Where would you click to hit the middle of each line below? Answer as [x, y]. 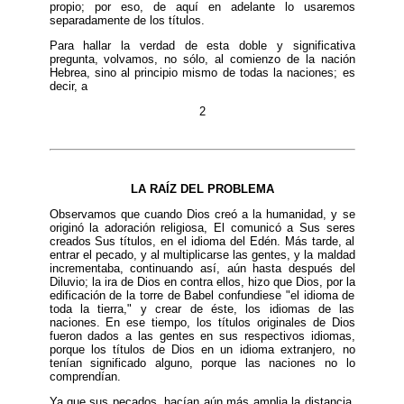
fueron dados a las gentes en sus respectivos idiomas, [202, 335]
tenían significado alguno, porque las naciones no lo [202, 363]
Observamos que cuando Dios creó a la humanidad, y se [202, 214]
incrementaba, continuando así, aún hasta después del [202, 268]
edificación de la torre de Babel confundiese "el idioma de [202, 295]
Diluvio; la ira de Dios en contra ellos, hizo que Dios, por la [202, 281]
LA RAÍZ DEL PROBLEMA [202, 188]
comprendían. [85, 376]
